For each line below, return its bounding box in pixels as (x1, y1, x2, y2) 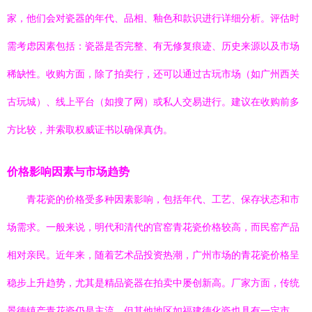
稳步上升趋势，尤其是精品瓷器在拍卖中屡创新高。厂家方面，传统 (7, 277, 299, 288)
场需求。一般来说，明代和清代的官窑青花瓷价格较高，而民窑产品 (7, 221, 299, 233)
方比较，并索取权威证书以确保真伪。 (7, 124, 173, 135)
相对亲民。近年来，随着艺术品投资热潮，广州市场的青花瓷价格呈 (7, 249, 299, 260)
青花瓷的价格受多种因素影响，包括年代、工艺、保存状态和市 (26, 194, 299, 205)
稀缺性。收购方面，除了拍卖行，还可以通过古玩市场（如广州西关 (7, 68, 299, 79)
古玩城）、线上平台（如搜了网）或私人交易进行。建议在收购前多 (7, 96, 299, 107)
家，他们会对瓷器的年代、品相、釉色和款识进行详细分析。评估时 (7, 13, 299, 24)
